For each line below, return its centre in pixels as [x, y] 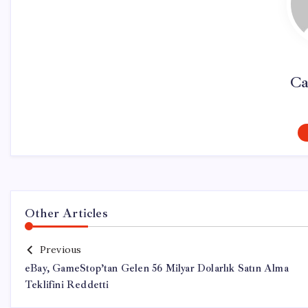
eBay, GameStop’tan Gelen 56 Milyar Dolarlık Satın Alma [157, 268]
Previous [60, 250]
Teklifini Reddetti [67, 285]
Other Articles [66, 213]
